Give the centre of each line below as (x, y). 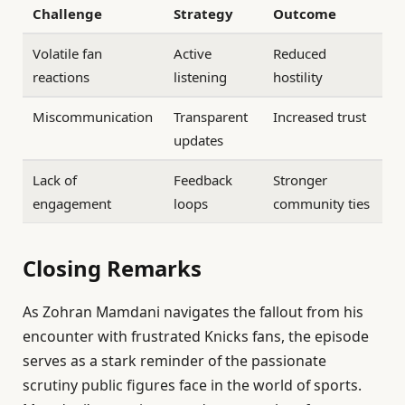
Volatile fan (68, 53)
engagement (72, 203)
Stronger (301, 180)
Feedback (203, 180)
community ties (322, 203)
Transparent (211, 117)
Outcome (305, 14)
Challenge (68, 14)
